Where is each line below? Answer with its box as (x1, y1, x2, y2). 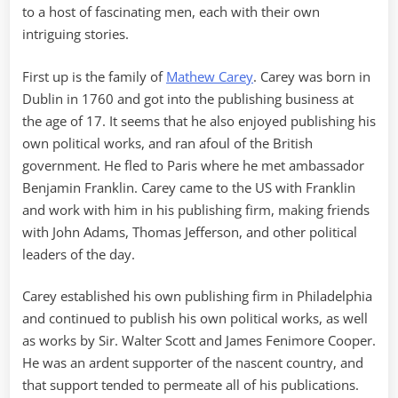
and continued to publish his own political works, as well (22, 309, 368, 328)
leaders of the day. (22, 244, 135, 263)
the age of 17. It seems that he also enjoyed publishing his (22, 111, 376, 130)
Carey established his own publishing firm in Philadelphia (22, 287, 372, 306)
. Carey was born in (253, 67, 370, 85)
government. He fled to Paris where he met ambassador (22, 155, 364, 174)
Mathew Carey (166, 67, 253, 85)
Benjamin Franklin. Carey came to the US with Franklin (22, 178, 355, 196)
